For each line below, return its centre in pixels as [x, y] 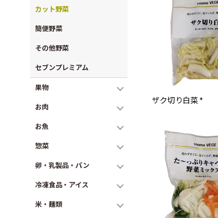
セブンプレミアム [62, 67]
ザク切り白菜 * [177, 100]
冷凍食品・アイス [62, 185]
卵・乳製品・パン [62, 165]
